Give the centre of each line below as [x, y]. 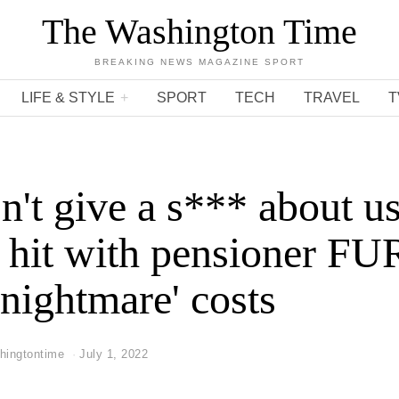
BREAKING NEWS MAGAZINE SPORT [199, 62]
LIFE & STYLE [68, 98]
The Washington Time [199, 32]
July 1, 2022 [114, 354]
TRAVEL [331, 98]
